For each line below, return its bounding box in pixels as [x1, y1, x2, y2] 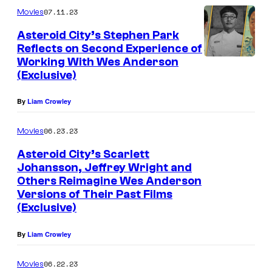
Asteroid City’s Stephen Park [17, 28, 179, 42]
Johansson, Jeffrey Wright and [17, 161, 192, 175]
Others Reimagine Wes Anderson [17, 174, 202, 188]
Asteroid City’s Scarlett [17, 148, 149, 161]
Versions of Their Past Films [17, 188, 172, 202]
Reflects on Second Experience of [17, 41, 202, 55]
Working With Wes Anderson [17, 55, 178, 69]
